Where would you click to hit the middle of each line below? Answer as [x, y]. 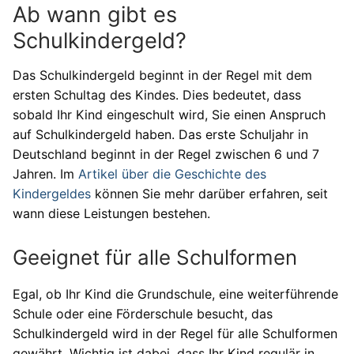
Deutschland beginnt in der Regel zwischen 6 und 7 [166, 154]
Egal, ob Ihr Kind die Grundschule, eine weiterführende [175, 294]
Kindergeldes [52, 193]
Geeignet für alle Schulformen [155, 258]
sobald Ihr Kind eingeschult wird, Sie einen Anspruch [169, 114]
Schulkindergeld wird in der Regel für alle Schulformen [175, 334]
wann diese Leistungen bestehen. [111, 213]
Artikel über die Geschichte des [172, 173]
